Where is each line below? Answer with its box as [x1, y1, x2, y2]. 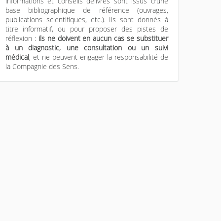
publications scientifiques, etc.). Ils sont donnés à [5, 15, 168, 24]
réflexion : [5, 34, 38, 43]
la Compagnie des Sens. [5, 62, 79, 71]
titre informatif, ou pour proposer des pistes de [5, 24, 168, 34]
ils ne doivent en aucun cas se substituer [38, 34, 168, 43]
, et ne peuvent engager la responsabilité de [29, 52, 168, 62]
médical [5, 52, 29, 62]
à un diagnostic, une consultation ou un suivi [5, 43, 168, 52]
